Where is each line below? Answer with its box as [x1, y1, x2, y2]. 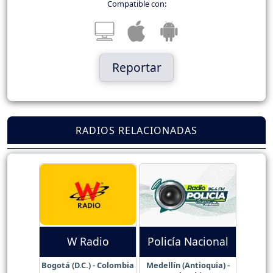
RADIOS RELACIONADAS [76, 123, 197, 137]
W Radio [66, 234, 109, 249]
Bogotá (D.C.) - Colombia [41, 259, 134, 271]
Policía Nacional [147, 234, 229, 249]
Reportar [112, 58, 161, 76]
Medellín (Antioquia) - [146, 259, 230, 271]
